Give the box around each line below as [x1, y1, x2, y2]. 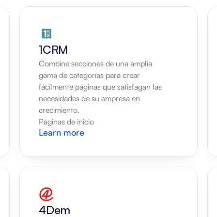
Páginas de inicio [39, 117, 94, 126]
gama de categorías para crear [39, 70, 140, 80]
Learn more [39, 127, 84, 138]
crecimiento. [39, 105, 79, 115]
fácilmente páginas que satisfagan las [39, 82, 162, 92]
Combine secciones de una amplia [39, 59, 152, 68]
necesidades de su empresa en [39, 93, 140, 103]
